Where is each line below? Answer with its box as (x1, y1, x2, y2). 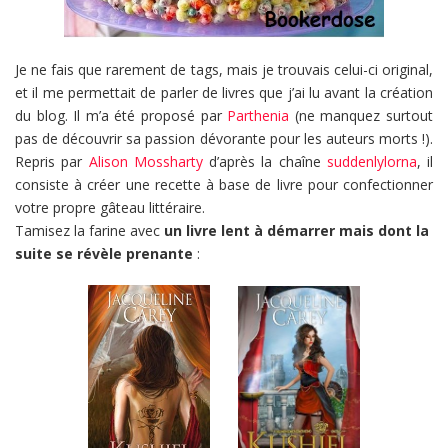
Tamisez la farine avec (15, 221, 164, 241)
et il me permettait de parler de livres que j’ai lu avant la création (15, 83, 433, 103)
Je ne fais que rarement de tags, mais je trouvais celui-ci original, (15, 60, 433, 80)
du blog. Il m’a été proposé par (15, 106, 228, 126)
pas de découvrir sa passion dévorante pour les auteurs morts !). (15, 129, 433, 149)
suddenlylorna (326, 152, 417, 172)
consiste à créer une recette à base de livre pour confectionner (15, 175, 433, 195)
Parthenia (227, 106, 295, 126)
